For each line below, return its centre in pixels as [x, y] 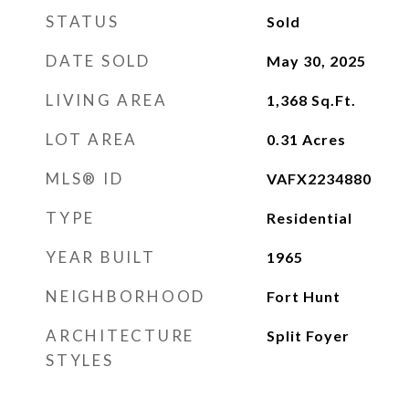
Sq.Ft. [333, 100]
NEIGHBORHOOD [126, 296]
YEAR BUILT [101, 257]
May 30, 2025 [316, 61]
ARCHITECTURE [120, 336]
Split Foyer [308, 336]
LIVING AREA [107, 100]
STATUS [83, 21]
